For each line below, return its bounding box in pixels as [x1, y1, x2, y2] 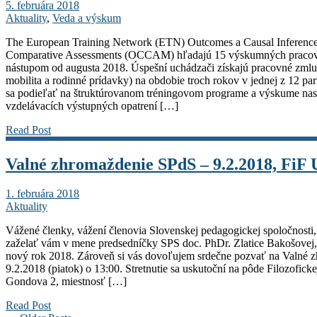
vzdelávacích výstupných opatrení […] [6, 99, 178, 112]
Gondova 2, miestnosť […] [6, 275, 127, 288]
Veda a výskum [52, 11, 121, 24]
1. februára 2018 [6, 188, 79, 200]
